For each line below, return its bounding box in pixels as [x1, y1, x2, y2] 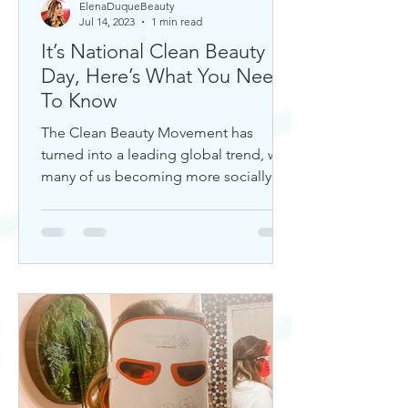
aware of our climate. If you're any [41, 189, 257, 207]
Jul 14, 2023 [79, 15, 135, 28]
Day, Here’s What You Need [41, 64, 285, 88]
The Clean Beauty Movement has [41, 124, 253, 141]
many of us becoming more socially [41, 168, 271, 185]
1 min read [151, 15, 202, 28]
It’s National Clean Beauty [41, 39, 265, 64]
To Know [41, 88, 117, 113]
